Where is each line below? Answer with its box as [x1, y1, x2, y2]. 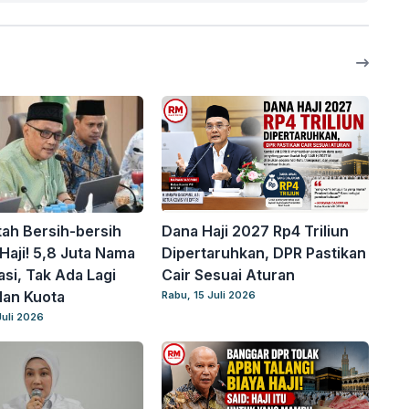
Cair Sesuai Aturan [162, 266, 296, 285]
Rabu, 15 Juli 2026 [162, 288, 257, 302]
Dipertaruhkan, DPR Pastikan [162, 244, 367, 263]
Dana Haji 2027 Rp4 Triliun [162, 222, 350, 241]
